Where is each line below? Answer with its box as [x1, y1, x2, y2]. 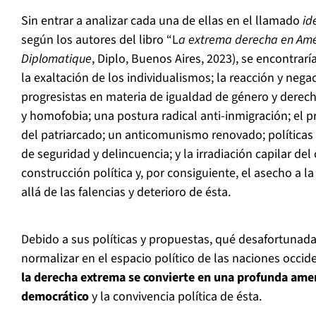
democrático [21, 288, 89, 306]
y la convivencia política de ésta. [89, 288, 262, 306]
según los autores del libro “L [21, 31, 178, 49]
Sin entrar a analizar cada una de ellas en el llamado [21, 12, 300, 30]
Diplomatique [21, 50, 92, 68]
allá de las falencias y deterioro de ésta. [21, 183, 231, 202]
